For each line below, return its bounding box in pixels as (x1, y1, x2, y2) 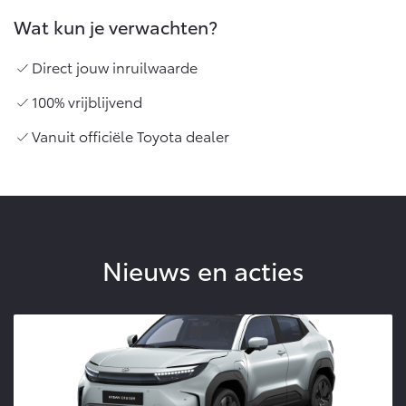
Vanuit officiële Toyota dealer (32, 124, 229, 146)
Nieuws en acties (101, 250, 304, 287)
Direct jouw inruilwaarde (32, 55, 198, 77)
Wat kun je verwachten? (14, 13, 217, 39)
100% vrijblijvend (32, 90, 142, 111)
